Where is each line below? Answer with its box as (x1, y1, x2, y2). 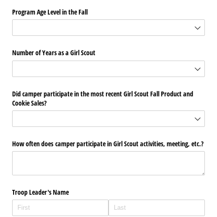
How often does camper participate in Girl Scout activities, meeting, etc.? (12, 139, 203, 148)
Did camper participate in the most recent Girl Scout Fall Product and (12, 89, 193, 98)
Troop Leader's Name (12, 187, 69, 197)
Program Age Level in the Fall (12, 7, 88, 17)
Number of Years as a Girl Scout (12, 48, 95, 58)
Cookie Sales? (12, 98, 46, 108)
